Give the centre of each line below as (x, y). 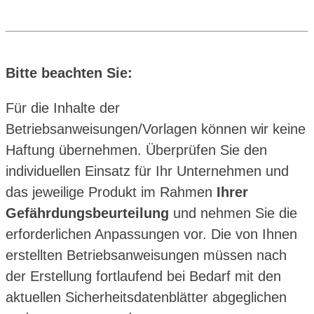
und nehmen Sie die (233, 213)
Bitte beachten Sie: (69, 73)
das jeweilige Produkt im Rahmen (111, 192)
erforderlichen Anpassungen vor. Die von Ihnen (151, 234)
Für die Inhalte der (63, 108)
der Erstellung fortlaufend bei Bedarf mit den (143, 276)
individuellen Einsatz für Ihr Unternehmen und (147, 171)
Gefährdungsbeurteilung (87, 213)
